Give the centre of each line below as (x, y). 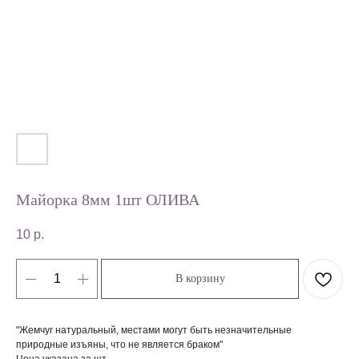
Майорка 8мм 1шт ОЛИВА (108, 200)
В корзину (200, 279)
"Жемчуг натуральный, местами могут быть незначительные (154, 331)
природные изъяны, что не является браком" (119, 345)
